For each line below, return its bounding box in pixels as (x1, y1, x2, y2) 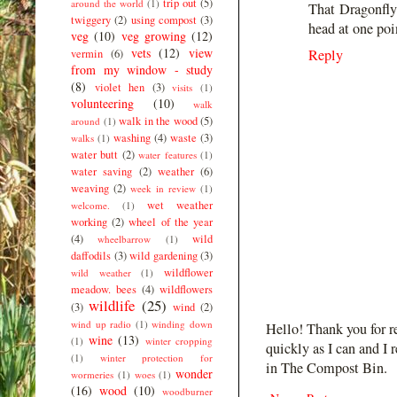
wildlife (89, 294, 136, 315)
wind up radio (71, 316, 132, 331)
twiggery (71, 12, 111, 27)
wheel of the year (128, 214, 214, 230)
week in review (130, 181, 196, 195)
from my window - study (71, 60, 213, 78)
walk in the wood (119, 113, 198, 128)
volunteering (71, 94, 134, 112)
